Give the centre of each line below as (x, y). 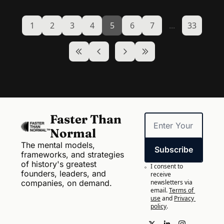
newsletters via (172, 182)
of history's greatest (59, 164)
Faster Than (86, 119)
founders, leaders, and (63, 173)
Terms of (181, 190)
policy (159, 206)
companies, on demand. (66, 183)
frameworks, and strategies (72, 154)
